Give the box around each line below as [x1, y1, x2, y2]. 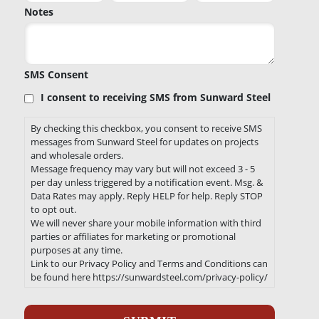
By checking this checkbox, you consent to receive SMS [31, 122, 263, 135]
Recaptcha [23, 289, 75, 303]
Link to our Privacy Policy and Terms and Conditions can [31, 257, 268, 271]
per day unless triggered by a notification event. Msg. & [31, 176, 263, 189]
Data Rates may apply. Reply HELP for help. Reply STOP [31, 189, 263, 203]
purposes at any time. [31, 244, 125, 257]
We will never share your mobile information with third [31, 216, 262, 230]
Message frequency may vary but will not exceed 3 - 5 [31, 162, 256, 176]
